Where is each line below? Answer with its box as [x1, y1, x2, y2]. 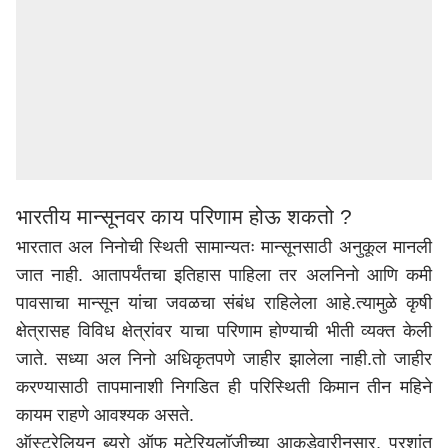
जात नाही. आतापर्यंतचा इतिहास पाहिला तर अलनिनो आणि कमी [16, 265, 432, 285]
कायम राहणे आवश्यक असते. [16, 405, 194, 425]
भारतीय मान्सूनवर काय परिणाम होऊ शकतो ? [16, 205, 352, 228]
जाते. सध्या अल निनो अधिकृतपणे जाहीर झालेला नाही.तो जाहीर [16, 349, 432, 369]
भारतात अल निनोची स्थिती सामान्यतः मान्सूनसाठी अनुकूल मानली [16, 237, 432, 257]
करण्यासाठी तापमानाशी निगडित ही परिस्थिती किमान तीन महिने [16, 377, 432, 397]
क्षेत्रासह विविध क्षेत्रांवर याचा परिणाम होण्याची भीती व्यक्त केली [16, 321, 432, 341]
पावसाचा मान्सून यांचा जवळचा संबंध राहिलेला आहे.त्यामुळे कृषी [16, 293, 432, 313]
